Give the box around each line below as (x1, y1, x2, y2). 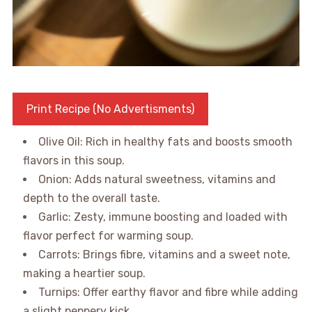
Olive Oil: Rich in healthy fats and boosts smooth (38, 135, 292, 149)
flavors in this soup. (22, 154, 125, 168)
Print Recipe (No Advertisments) (26, 102, 194, 116)
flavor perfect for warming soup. (22, 229, 194, 243)
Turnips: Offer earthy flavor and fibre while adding (38, 286, 298, 299)
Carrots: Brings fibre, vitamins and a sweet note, (38, 248, 290, 262)
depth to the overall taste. (22, 192, 160, 205)
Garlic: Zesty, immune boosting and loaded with (38, 210, 288, 224)
